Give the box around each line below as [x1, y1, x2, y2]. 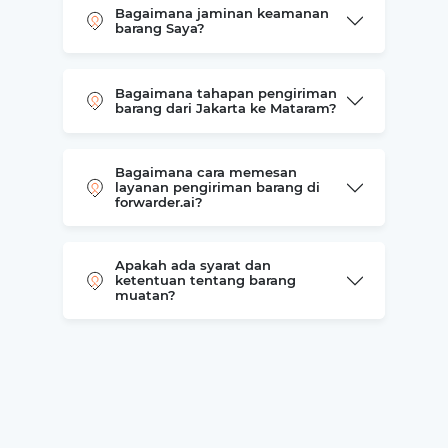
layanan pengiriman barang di [114, 179, 320, 195]
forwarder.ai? [114, 194, 203, 210]
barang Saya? [114, 20, 205, 36]
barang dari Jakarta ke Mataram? [114, 100, 337, 116]
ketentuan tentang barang [114, 272, 296, 288]
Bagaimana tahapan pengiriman [114, 85, 337, 101]
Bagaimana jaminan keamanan [114, 5, 329, 21]
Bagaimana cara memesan [114, 164, 297, 180]
